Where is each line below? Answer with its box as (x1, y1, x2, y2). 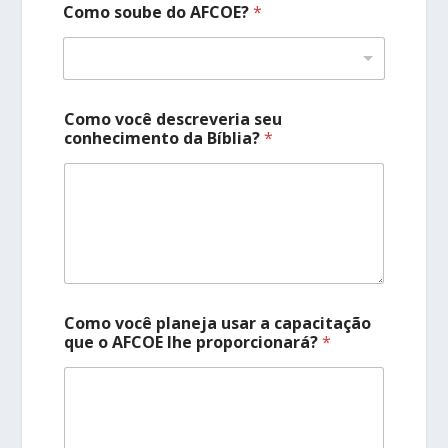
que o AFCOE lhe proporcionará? (64, 330, 323, 353)
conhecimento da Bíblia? (64, 127, 265, 150)
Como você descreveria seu (64, 108, 283, 131)
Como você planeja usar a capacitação (64, 311, 372, 334)
